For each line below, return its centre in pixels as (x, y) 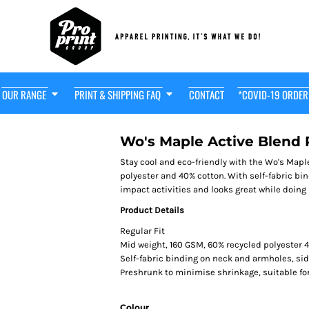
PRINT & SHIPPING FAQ (118, 95)
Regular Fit (142, 231)
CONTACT (206, 95)
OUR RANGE (25, 95)
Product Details (152, 210)
